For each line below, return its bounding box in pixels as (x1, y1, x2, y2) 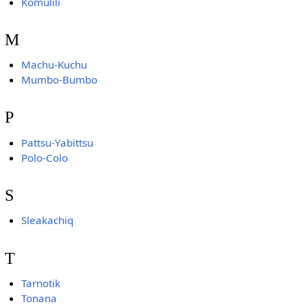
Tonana (21, 291, 58, 305)
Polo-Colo (21, 150, 69, 164)
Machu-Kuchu (21, 58, 88, 72)
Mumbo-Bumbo (21, 73, 98, 87)
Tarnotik (21, 275, 61, 290)
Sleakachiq (21, 213, 74, 228)
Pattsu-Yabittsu (21, 135, 94, 149)
